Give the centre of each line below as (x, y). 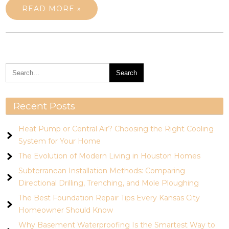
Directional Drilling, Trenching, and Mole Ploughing (109, 183)
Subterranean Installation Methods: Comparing (102, 171)
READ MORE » (52, 9)
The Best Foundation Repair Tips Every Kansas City (109, 198)
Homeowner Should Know (66, 210)
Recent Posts (44, 106)
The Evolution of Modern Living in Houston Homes (110, 156)
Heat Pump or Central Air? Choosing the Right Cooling (116, 129)
